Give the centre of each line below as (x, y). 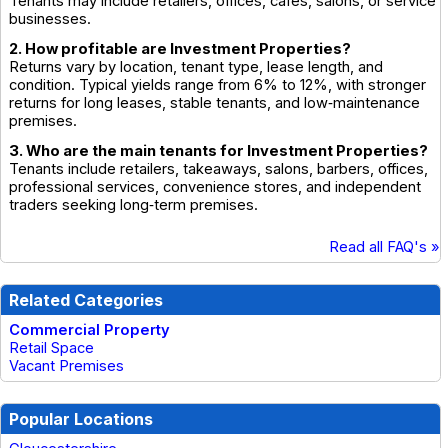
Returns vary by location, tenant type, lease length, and (196, 66)
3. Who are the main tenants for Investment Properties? (218, 150)
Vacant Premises (66, 365)
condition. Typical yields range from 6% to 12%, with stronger (217, 84)
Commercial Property (89, 329)
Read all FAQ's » (384, 246)
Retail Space (51, 347)
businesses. (50, 18)
